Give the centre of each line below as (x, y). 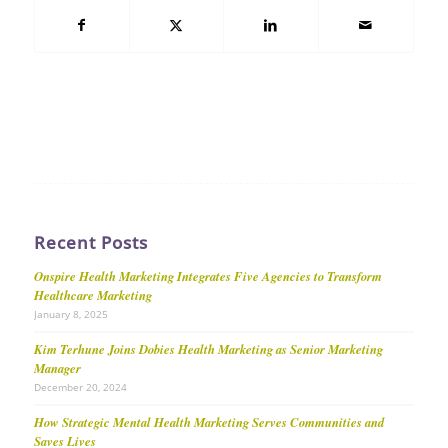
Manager (57, 367)
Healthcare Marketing (92, 294)
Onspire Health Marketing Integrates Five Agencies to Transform (207, 275)
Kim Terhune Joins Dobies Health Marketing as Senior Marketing (208, 348)
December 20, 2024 (80, 386)
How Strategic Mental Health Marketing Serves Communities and (208, 421)
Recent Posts (90, 242)
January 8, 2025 (70, 313)
